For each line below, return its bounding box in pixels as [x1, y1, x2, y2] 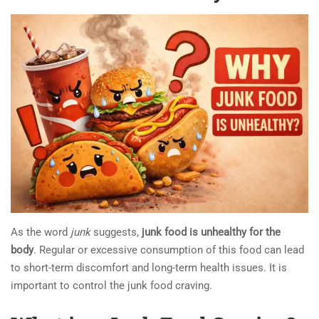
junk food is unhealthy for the [142, 225, 281, 239]
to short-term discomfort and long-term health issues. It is [11, 261, 287, 274]
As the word [11, 225, 70, 239]
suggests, [90, 225, 142, 239]
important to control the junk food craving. [11, 278, 212, 292]
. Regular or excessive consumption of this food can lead [33, 243, 304, 256]
